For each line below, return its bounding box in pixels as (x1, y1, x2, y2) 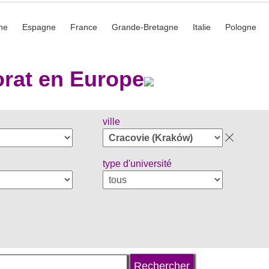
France (70, 22, 97, 32)
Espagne (22, 22, 56, 32)
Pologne (225, 22, 256, 32)
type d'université (103, 159, 172, 169)
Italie (192, 22, 211, 32)
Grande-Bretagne (111, 22, 178, 32)
